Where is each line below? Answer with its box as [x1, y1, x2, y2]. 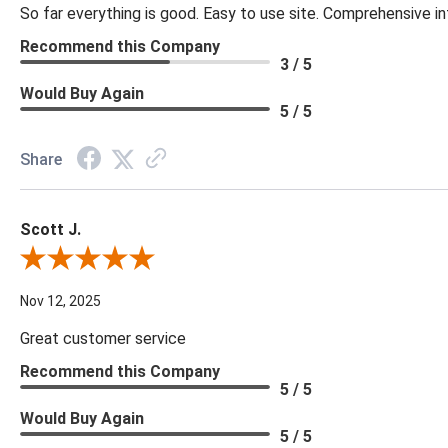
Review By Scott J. [19, 252, 138, 269]
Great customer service [20, 329, 186, 349]
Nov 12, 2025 [20, 293, 101, 310]
